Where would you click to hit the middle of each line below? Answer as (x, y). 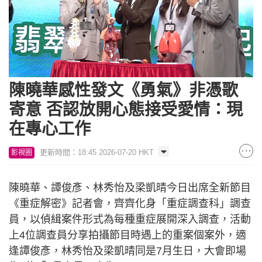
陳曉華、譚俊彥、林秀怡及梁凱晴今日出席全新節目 (130, 188)
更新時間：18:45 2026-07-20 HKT (97, 153)
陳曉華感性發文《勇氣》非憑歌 (123, 91)
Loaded (76, 70)
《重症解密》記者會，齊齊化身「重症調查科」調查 (130, 204)
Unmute (54, 71)
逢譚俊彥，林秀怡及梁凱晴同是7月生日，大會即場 (127, 251)
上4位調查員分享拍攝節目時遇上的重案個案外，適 (127, 235)
